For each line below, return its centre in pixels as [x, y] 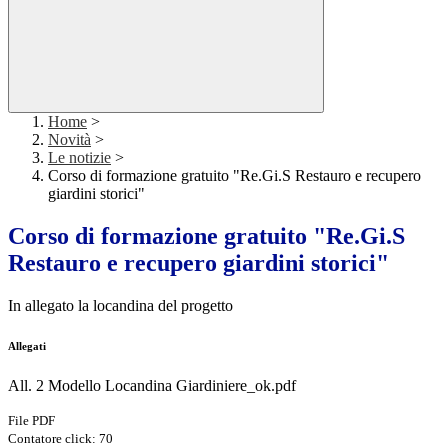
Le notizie [79, 158]
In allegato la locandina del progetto [120, 306]
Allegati [27, 346]
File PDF [31, 421]
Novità [69, 140]
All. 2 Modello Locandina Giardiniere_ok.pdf [152, 386]
